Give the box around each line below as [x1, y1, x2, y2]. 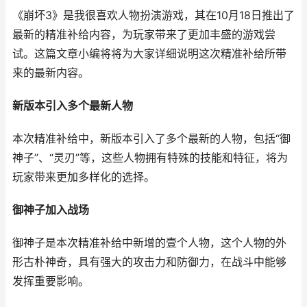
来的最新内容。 [12, 66, 89, 79]
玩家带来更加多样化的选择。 [12, 171, 155, 184]
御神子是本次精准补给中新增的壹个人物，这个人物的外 [12, 236, 286, 249]
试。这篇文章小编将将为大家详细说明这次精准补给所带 [12, 47, 286, 60]
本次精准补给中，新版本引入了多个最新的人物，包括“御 [12, 132, 291, 145]
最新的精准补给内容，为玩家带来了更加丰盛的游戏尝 [12, 28, 275, 41]
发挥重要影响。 [12, 275, 89, 288]
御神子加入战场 [12, 204, 89, 217]
